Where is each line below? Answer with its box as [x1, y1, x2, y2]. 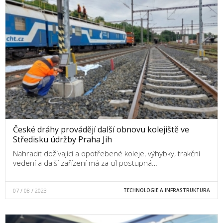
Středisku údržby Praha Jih [13, 133, 112, 145]
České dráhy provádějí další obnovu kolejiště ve [13, 123, 189, 135]
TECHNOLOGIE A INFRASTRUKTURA [123, 186, 210, 194]
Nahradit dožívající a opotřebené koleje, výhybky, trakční [13, 148, 200, 158]
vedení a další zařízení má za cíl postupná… [13, 157, 157, 168]
